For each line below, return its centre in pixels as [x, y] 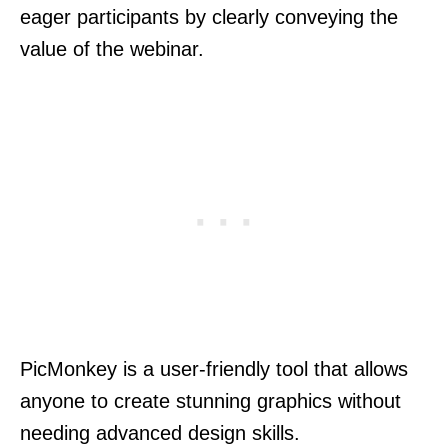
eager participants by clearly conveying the [209, 17]
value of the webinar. [112, 49]
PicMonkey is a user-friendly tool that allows [214, 369]
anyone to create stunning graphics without [210, 401]
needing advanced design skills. [160, 433]
